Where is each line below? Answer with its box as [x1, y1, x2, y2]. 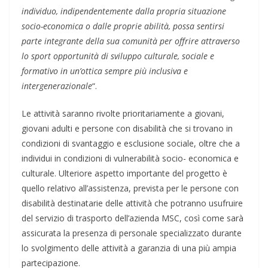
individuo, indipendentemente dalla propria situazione [22, 5, 226, 17]
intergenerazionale [22, 80, 92, 92]
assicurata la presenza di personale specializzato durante [22, 227, 242, 239]
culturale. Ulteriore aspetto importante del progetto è [22, 167, 227, 179]
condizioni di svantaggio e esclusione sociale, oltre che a [22, 138, 240, 150]
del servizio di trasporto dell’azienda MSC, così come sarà [22, 212, 243, 224]
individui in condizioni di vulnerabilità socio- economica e [22, 153, 239, 165]
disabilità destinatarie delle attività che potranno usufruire [22, 197, 243, 209]
